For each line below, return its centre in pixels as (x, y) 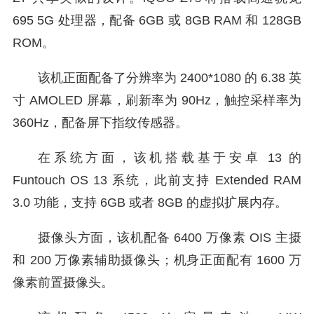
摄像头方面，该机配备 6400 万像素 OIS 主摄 (170, 238)
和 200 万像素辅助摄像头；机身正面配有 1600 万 (157, 260)
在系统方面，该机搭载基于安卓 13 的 (170, 158)
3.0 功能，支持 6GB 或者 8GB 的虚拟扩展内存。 (150, 203)
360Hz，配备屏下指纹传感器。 (100, 123)
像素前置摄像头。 (63, 282)
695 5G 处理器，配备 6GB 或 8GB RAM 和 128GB (157, 20)
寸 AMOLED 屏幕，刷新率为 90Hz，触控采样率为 (157, 100)
